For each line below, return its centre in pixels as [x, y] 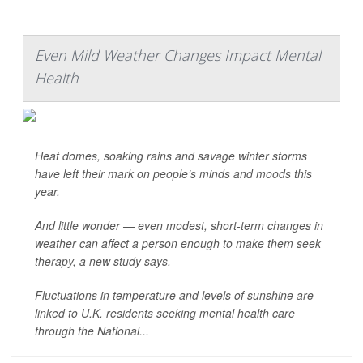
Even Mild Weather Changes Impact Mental [178, 55]
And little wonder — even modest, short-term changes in [179, 225]
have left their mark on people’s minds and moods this [173, 173]
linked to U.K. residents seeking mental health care [165, 313]
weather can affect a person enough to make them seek [178, 243]
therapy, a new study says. [103, 261]
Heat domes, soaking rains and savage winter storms [171, 156]
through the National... [92, 331]
